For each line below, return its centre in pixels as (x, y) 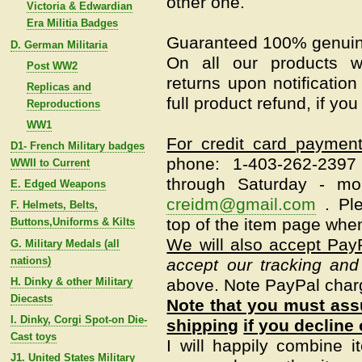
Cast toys (33, 336)
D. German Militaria (59, 44)
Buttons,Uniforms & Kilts (72, 222)
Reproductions (63, 103)
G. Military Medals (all (65, 243)
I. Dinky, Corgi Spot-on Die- (78, 319)
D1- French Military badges (77, 146)
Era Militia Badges (72, 23)
